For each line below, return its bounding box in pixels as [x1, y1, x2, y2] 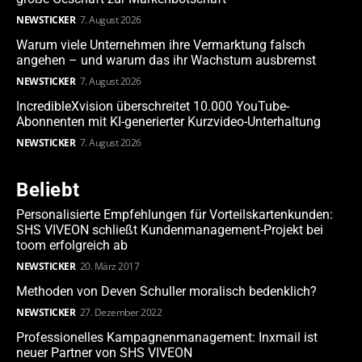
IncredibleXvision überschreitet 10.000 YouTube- [16, 99, 289, 115]
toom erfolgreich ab [16, 238, 128, 254]
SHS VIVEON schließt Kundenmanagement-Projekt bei [16, 222, 323, 238]
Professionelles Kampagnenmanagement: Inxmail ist [16, 330, 318, 346]
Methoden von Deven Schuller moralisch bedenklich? [16, 284, 317, 300]
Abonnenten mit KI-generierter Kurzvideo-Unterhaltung [16, 114, 321, 130]
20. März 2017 [79, 259, 139, 274]
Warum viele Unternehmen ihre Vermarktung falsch [16, 37, 305, 53]
